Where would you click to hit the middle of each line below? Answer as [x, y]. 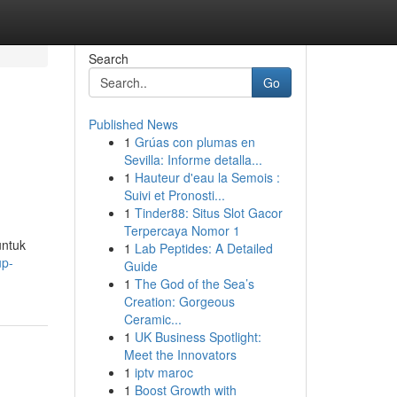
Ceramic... [152, 319]
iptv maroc [163, 372]
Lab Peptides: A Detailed [203, 248]
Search [108, 58]
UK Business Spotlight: [198, 337]
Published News [133, 124]
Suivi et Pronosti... [174, 195]
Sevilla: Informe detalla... [193, 160]
